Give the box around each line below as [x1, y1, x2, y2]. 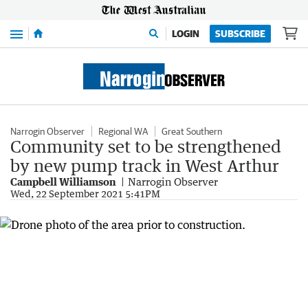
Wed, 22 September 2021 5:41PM [10, 188, 160, 199]
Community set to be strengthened [10, 136, 281, 156]
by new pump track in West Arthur [10, 155, 279, 175]
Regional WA [98, 126, 148, 137]
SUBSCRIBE [215, 28, 265, 39]
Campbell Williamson [10, 175, 116, 188]
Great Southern [162, 126, 222, 137]
